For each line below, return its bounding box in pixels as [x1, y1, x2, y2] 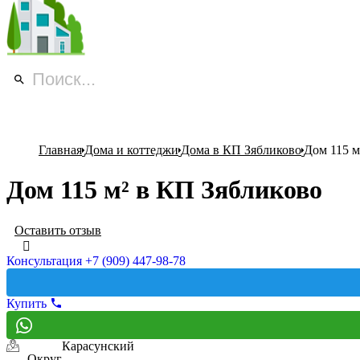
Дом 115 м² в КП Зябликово [6, 175, 322, 205]
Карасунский [62, 338, 134, 353]
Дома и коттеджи [84, 143, 178, 157]
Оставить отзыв [14, 223, 101, 237]
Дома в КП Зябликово [181, 143, 301, 157]
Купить [6, 296, 47, 310]
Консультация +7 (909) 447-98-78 [6, 253, 186, 268]
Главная [39, 143, 82, 157]
